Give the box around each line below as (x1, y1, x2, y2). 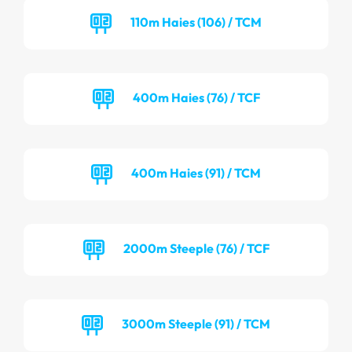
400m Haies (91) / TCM (131, 164, 261, 181)
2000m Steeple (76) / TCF (123, 240, 269, 256)
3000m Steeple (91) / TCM (122, 315, 270, 332)
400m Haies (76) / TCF (132, 89, 260, 105)
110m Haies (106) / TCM (130, 13, 262, 30)
